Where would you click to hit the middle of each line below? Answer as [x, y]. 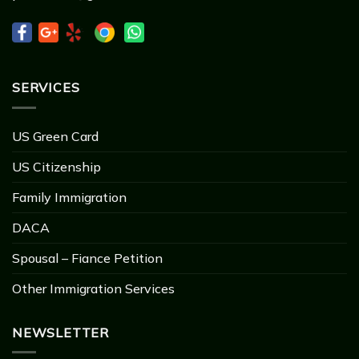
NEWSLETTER [61, 332]
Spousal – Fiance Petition [87, 258]
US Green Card [55, 136]
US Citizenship [56, 166]
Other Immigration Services [93, 288]
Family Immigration [69, 197]
